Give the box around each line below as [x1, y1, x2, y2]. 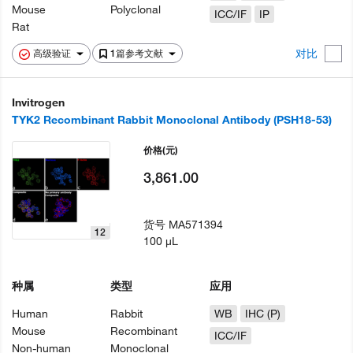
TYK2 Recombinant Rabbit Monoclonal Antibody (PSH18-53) [12, 113, 332, 128]
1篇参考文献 [110, 47, 165, 60]
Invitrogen [12, 95, 65, 110]
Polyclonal [110, 2, 162, 17]
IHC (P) [244, 307, 281, 321]
